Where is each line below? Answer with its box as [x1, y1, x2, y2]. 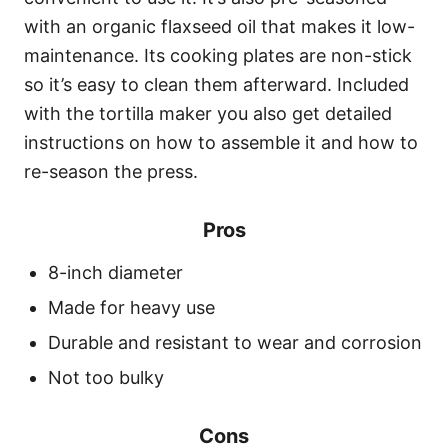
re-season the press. [24, 161, 203, 183]
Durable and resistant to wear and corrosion [48, 332, 422, 354]
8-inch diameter [48, 262, 183, 284]
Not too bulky [48, 367, 164, 389]
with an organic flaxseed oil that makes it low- [24, 16, 415, 38]
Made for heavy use [48, 297, 215, 319]
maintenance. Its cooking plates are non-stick [24, 45, 412, 67]
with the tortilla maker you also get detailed [24, 103, 392, 125]
